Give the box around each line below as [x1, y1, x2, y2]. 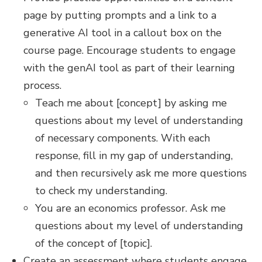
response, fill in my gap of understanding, [35, 149, 233, 163]
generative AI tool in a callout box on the [23, 26, 222, 40]
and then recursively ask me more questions [35, 166, 247, 180]
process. [23, 78, 61, 92]
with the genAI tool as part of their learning [23, 61, 235, 75]
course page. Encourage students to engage [23, 43, 236, 57]
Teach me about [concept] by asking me [35, 96, 227, 110]
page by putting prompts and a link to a [23, 8, 216, 22]
